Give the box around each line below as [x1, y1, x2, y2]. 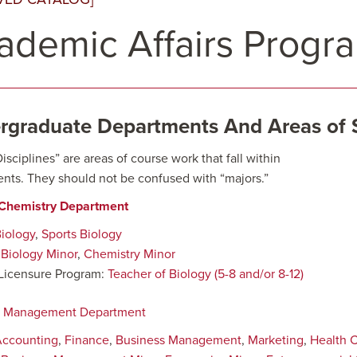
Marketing [248, 332, 304, 348]
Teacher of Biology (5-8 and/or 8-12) [108, 266, 304, 282]
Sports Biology [41, 226, 122, 242]
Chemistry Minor [84, 246, 175, 262]
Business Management [116, 332, 241, 348]
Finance [65, 332, 109, 348]
